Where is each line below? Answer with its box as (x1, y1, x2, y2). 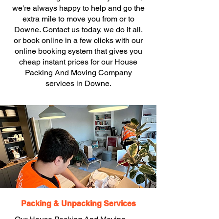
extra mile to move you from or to (22, 14, 134, 23)
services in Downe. (45, 79, 111, 88)
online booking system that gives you (14, 46, 142, 56)
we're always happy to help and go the (12, 3, 145, 13)
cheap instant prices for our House (19, 57, 137, 66)
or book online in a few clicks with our (14, 36, 143, 45)
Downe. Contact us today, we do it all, (14, 25, 143, 34)
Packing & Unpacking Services (21, 199, 136, 208)
